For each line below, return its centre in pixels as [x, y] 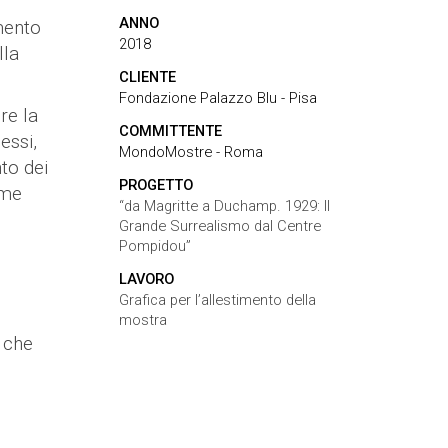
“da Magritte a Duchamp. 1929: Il [224, 206]
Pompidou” [154, 246]
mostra [142, 320]
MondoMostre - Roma [190, 152]
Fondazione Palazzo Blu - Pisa [217, 98]
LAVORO [146, 279]
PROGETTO [155, 185]
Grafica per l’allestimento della [217, 300]
